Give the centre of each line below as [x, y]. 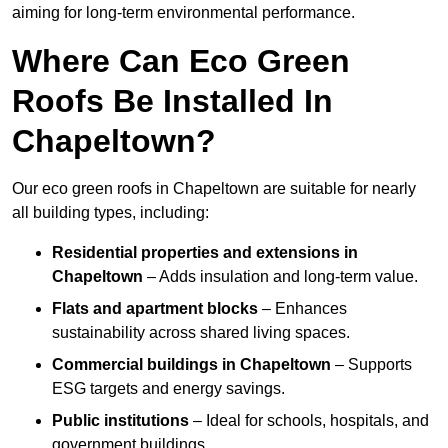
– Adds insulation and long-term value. [282, 277]
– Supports [373, 365]
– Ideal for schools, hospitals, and [309, 421]
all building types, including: [110, 213]
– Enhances [302, 309]
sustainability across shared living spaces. [201, 333]
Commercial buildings [135, 365]
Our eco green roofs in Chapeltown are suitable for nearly [214, 189]
